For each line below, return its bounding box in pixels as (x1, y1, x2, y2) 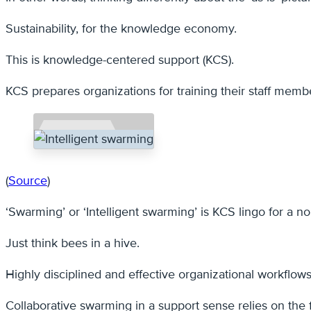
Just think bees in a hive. (6, 235, 140, 251)
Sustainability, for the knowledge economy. (6, 21, 237, 37)
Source (8, 173, 47, 189)
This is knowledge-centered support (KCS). (6, 52, 234, 68)
